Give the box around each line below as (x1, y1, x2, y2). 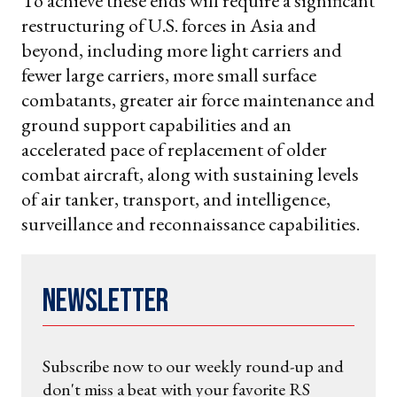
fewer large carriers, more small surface (21, 61, 316, 88)
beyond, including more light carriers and (21, 36, 342, 63)
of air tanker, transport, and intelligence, (21, 185, 331, 212)
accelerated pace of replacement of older (21, 136, 327, 162)
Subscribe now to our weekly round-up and (43, 354, 344, 378)
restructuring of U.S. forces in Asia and (21, 12, 316, 38)
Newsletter (43, 282, 168, 321)
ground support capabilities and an (21, 111, 292, 137)
